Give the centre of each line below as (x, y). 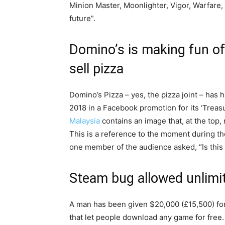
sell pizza (96, 69)
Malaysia (85, 121)
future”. (82, 18)
